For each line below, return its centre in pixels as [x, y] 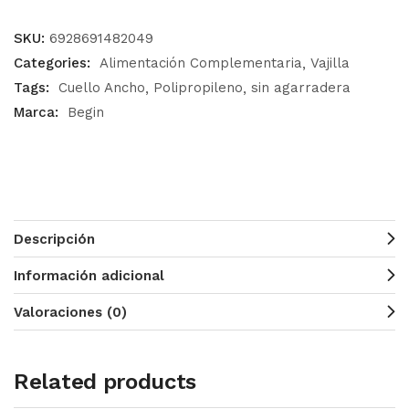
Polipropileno [198, 88]
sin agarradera [301, 88]
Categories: [54, 63]
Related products [105, 382]
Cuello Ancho [102, 88]
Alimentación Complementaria [201, 63]
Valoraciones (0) [70, 312]
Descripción [54, 239]
